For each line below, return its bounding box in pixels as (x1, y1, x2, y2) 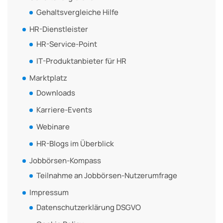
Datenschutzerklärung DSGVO (36, 202, 141, 213)
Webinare (36, 121, 70, 132)
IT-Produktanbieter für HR (36, 55, 126, 66)
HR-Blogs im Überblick (36, 138, 114, 149)
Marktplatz (29, 72, 67, 83)
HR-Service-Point (36, 38, 97, 49)
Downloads (36, 87, 75, 98)
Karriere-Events (36, 104, 92, 115)
